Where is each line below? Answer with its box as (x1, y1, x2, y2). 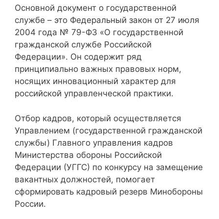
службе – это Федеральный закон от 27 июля (15, 15, 199, 25)
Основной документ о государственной (15, 3, 176, 13)
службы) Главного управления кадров (15, 137, 173, 148)
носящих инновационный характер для (15, 76, 176, 87)
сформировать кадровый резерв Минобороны (15, 186, 203, 197)
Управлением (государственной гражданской (15, 125, 202, 135)
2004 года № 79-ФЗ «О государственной (15, 27, 183, 38)
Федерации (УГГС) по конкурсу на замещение (15, 162, 203, 172)
